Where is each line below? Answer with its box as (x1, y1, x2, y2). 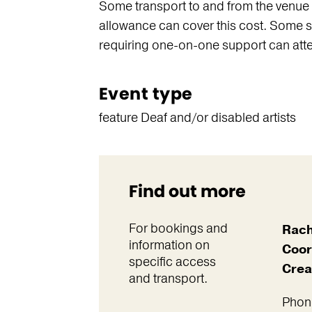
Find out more (128, 180, 246, 203)
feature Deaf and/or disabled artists (98, 109, 296, 126)
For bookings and (128, 220, 228, 237)
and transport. (128, 270, 208, 287)
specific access (128, 253, 216, 270)
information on (128, 237, 210, 253)
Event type (98, 82, 193, 105)
